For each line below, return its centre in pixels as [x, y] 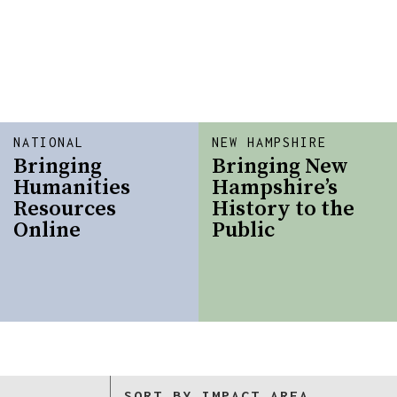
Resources [65, 209]
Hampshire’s [275, 187]
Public [244, 230]
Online [47, 230]
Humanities [72, 187]
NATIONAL [49, 142]
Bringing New [280, 166]
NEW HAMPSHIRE [270, 142]
